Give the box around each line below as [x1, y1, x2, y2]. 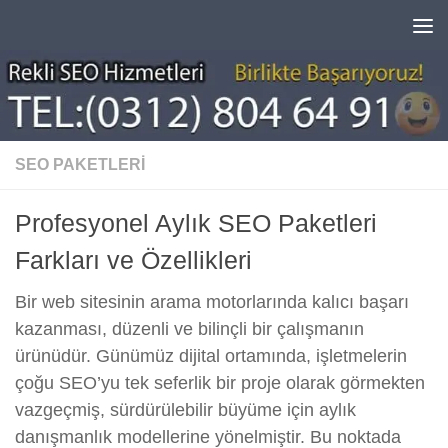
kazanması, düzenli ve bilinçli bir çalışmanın [15, 319, 364, 340]
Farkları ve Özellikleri [15, 246, 252, 275]
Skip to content [27, 19, 157, 39]
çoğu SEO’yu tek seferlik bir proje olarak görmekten [15, 373, 425, 394]
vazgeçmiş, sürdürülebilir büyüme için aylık [15, 400, 356, 421]
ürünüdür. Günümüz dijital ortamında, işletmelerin [15, 346, 407, 367]
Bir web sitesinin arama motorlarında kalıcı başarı [15, 292, 409, 313]
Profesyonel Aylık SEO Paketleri [15, 209, 377, 238]
